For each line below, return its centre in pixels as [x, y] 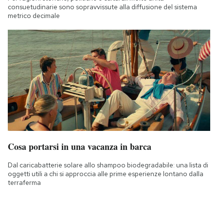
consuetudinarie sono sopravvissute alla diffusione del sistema [102, 7]
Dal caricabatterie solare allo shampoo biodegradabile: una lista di [108, 165]
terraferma [24, 183]
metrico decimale [34, 16]
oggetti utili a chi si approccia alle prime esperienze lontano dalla [106, 174]
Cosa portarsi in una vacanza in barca [80, 147]
